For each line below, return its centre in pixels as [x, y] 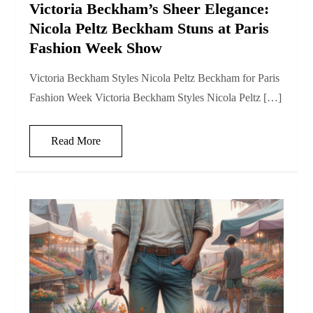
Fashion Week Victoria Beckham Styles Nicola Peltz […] [156, 98]
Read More [76, 141]
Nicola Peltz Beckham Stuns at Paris [150, 29]
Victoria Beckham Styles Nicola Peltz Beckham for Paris [155, 78]
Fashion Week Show [96, 48]
